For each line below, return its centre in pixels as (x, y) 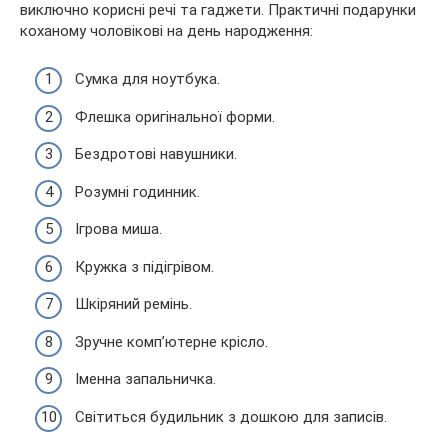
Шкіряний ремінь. (133, 304)
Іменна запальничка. (145, 379)
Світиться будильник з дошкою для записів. (231, 416)
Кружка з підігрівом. (144, 266)
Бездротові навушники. (156, 154)
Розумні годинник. (137, 191)
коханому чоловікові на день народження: (166, 30)
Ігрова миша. (118, 229)
